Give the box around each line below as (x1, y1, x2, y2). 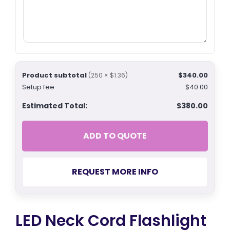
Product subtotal (22, 70, 87, 80)
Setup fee (22, 82, 54, 92)
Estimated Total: (22, 100, 87, 111)
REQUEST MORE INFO (72, 165, 158, 178)
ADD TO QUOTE (83, 129, 147, 142)
